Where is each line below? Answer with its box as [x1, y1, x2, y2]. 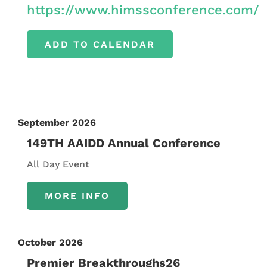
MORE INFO [44, 190, 110, 201]
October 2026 [17, 236, 83, 248]
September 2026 [17, 116, 96, 128]
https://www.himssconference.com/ [26, 2, 259, 17]
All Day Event [26, 158, 89, 170]
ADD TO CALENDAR [44, 38, 155, 50]
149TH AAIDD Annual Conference [26, 135, 221, 150]
